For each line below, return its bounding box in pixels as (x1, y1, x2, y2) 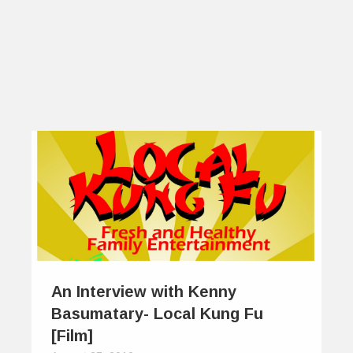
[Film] (51, 327, 93, 345)
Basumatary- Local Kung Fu (51, 305, 263, 323)
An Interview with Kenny (51, 283, 236, 301)
